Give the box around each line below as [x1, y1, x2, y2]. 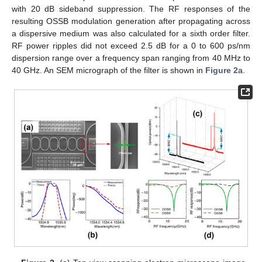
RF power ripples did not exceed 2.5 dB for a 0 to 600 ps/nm [12, 40, 250, 50]
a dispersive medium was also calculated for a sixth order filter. [12, 28, 250, 38]
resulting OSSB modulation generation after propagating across [12, 16, 250, 26]
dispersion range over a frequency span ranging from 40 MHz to [12, 53, 250, 63]
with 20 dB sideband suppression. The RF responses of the [12, 4, 250, 13]
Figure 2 [205, 65, 238, 75]
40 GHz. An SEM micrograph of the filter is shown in [12, 65, 205, 75]
